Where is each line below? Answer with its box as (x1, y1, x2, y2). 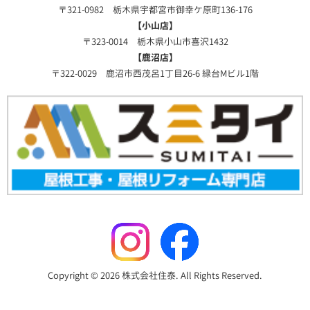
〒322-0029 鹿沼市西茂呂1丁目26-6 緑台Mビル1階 (51, 66, 259, 80)
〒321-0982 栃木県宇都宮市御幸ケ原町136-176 (57, 3, 253, 16)
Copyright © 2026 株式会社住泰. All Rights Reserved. (48, 269, 262, 282)
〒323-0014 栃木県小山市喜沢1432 (82, 35, 228, 48)
